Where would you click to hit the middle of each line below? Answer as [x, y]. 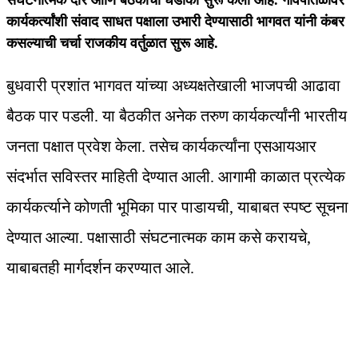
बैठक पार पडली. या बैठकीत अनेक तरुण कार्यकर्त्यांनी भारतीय [177, 116]
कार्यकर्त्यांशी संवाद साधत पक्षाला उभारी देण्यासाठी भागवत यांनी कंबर [175, 22]
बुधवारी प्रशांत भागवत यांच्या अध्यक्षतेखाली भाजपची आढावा [173, 86]
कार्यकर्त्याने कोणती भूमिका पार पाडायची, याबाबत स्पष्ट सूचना [177, 207]
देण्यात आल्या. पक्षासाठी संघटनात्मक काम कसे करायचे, [159, 238]
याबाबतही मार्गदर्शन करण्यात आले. [100, 268]
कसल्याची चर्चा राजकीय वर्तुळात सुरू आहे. [112, 44]
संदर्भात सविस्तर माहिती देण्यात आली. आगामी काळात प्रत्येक [176, 177]
